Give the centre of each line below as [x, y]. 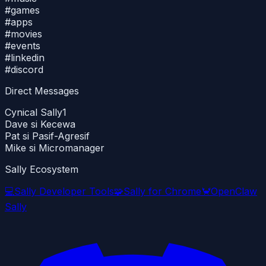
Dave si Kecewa [40, 124]
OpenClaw [234, 191]
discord [27, 69]
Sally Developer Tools [64, 191]
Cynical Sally [34, 112]
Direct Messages [42, 91]
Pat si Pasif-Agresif [47, 136]
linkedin [28, 58]
